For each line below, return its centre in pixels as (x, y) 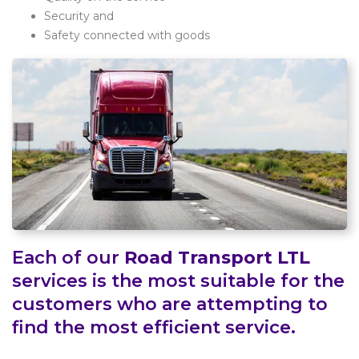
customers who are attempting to (170, 305)
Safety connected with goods (127, 35)
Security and (79, 16)
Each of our (68, 258)
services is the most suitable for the (178, 281)
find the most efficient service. (154, 328)
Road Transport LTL (217, 258)
